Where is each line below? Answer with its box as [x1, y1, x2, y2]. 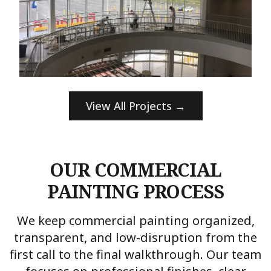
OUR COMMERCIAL [49, 157, 222, 182]
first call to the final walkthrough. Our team [10, 246, 261, 263]
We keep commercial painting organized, [16, 212, 255, 229]
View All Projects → [85, 99, 186, 113]
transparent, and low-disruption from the [14, 229, 257, 246]
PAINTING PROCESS [47, 179, 224, 204]
